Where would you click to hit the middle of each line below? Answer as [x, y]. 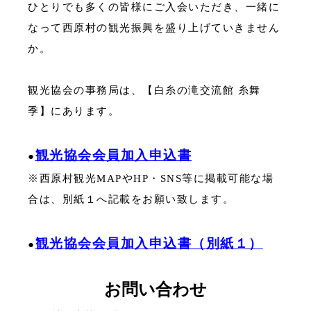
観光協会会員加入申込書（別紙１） [149, 243]
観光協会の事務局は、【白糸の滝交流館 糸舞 [144, 90]
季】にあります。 [74, 111]
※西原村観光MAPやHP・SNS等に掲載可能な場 [151, 178]
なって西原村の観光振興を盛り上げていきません [154, 27]
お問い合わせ [155, 289]
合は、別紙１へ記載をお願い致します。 [131, 199]
